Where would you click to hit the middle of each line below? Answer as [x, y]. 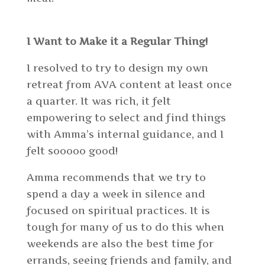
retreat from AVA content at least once [129, 85]
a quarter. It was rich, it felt [98, 101]
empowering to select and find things [126, 118]
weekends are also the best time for [120, 244]
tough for [53, 227]
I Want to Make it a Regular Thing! [118, 42]
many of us [109, 227]
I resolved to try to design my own [117, 68]
